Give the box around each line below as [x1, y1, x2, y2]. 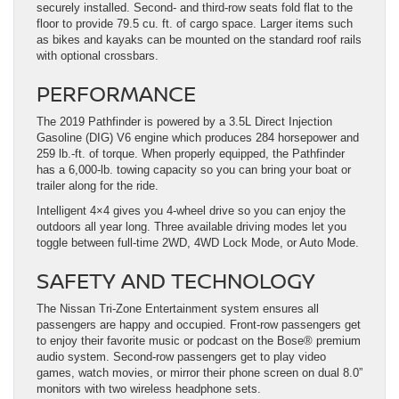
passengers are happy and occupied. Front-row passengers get [37, 318, 361, 332]
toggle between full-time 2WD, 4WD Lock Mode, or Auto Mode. [37, 236, 359, 250]
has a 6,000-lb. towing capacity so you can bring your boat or [37, 163, 351, 177]
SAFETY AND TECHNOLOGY [37, 265, 315, 296]
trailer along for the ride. [37, 179, 162, 193]
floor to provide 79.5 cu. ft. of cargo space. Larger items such [37, 17, 353, 31]
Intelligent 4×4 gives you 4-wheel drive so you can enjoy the [37, 204, 346, 218]
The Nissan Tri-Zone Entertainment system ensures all [37, 302, 319, 316]
